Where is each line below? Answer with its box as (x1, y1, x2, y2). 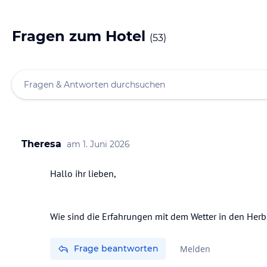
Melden (180, 243, 210, 254)
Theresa (21, 138, 61, 150)
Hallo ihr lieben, (50, 167, 116, 179)
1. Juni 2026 (83, 139, 130, 150)
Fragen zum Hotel (12, 27, 150, 45)
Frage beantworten (74, 243, 159, 254)
